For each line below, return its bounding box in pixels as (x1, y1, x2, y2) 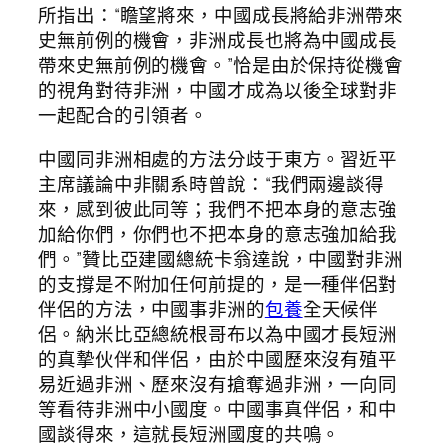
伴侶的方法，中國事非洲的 (38, 295, 265, 322)
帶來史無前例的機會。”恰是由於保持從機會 (38, 52, 403, 79)
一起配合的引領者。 (38, 102, 209, 129)
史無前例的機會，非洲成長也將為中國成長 (38, 27, 398, 54)
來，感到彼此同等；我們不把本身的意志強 (38, 195, 398, 222)
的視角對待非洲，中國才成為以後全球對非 (38, 77, 398, 104)
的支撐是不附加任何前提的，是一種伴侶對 (38, 270, 398, 297)
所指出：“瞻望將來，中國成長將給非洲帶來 (38, 2, 403, 29)
